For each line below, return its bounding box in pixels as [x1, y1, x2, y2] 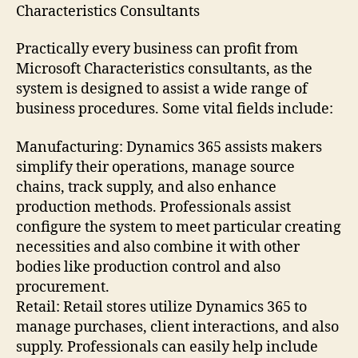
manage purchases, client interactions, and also [16, 317, 339, 336]
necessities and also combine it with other [16, 237, 300, 257]
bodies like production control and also [16, 257, 280, 276]
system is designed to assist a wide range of [16, 80, 308, 98]
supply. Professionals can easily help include [16, 337, 318, 356]
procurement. [16, 277, 109, 296]
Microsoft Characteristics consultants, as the [16, 60, 312, 78]
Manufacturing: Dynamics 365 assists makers [16, 137, 322, 157]
